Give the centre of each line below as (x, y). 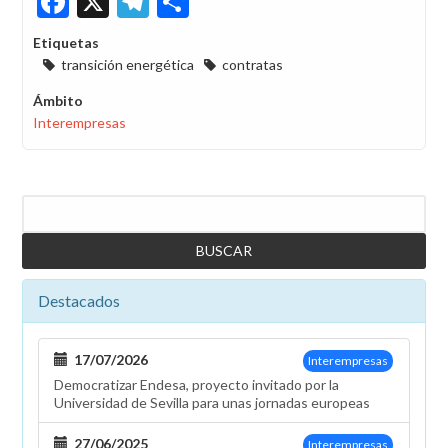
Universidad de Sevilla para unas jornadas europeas (212, 402)
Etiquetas (66, 42)
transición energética (127, 64)
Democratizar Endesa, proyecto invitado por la (196, 384)
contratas (252, 64)
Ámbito (58, 100)
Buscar (44, 205)
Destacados (79, 300)
